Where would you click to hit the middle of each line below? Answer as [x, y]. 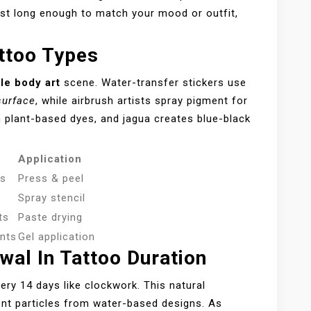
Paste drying [50, 218]
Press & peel [51, 179]
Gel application [57, 237]
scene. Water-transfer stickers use [153, 83]
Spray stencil [52, 198]
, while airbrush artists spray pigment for [142, 101]
